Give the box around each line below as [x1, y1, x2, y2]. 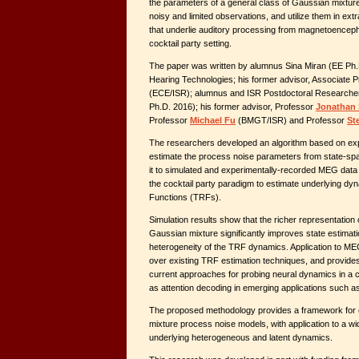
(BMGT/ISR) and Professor [236, 115, 347, 125]
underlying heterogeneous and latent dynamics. [149, 333, 333, 342]
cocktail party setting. [149, 38, 232, 48]
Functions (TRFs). [149, 192, 221, 202]
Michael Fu [190, 115, 236, 125]
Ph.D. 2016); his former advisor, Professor [149, 102, 316, 111]
